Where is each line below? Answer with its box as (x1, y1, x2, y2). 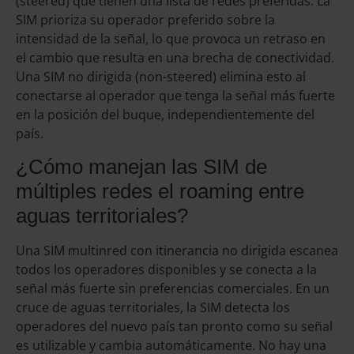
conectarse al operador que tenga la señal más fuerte (16, 87, 335, 105)
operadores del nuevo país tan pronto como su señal (16, 317, 333, 335)
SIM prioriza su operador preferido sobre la (16, 11, 275, 29)
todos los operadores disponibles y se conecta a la (16, 260, 317, 278)
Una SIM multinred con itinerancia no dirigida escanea (16, 241, 338, 259)
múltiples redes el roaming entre (16, 179, 304, 203)
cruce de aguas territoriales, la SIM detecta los (16, 298, 290, 316)
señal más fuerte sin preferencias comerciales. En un (16, 279, 330, 297)
